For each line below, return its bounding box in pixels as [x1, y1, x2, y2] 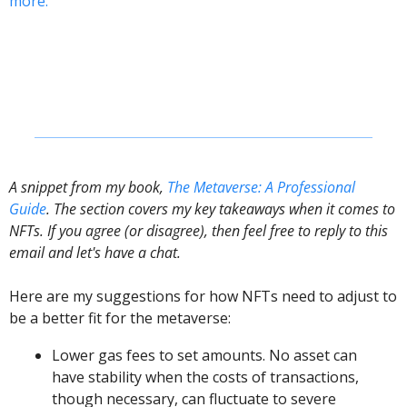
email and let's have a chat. [9, 243, 184, 263]
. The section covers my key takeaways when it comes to [46, 199, 395, 220]
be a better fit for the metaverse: [9, 308, 231, 329]
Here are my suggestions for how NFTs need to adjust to [9, 286, 397, 307]
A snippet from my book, [9, 177, 167, 198]
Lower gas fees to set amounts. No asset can [52, 345, 357, 366]
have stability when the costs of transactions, [52, 367, 359, 388]
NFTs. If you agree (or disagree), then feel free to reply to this [9, 221, 388, 242]
